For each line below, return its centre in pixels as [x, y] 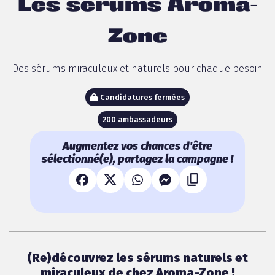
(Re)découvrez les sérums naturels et [137, 258]
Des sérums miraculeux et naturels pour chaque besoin [137, 69]
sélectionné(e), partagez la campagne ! [137, 159]
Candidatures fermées [142, 97]
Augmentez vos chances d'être [137, 146]
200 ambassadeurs [137, 120]
